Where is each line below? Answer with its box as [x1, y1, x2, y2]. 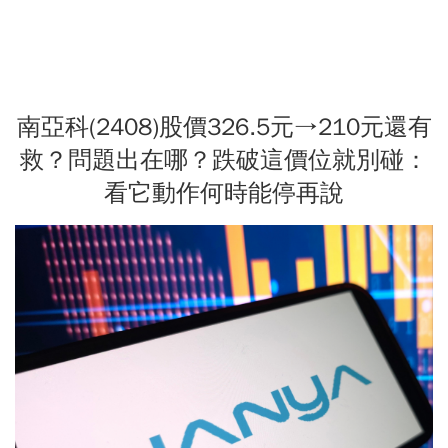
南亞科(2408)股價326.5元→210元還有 [16, 111, 432, 142]
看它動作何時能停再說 [104, 177, 344, 208]
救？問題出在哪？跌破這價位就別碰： [20, 144, 428, 175]
